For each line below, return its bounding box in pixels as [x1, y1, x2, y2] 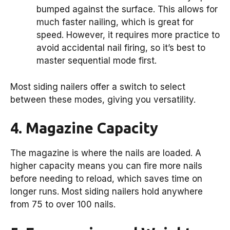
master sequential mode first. [36, 55, 157, 66]
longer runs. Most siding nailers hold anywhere [10, 186, 203, 197]
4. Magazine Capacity [10, 120, 158, 137]
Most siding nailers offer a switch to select [10, 81, 185, 92]
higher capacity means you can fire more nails [10, 161, 202, 171]
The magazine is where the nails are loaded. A [10, 148, 201, 159]
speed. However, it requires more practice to [36, 30, 220, 41]
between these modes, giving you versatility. [10, 94, 196, 105]
